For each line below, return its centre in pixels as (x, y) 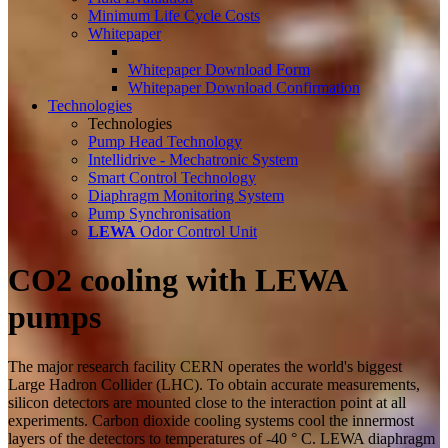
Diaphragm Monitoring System (186, 195)
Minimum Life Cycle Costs (174, 15)
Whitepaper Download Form (219, 69)
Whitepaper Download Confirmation (244, 87)
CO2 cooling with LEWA (177, 280)
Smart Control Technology (172, 177)
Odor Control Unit (196, 231)
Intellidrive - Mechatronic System (193, 159)
